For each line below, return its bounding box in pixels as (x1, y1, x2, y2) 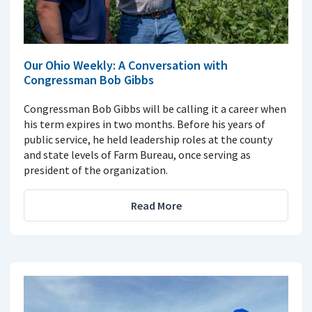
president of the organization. (24, 163, 168, 178)
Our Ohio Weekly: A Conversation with (24, 57, 228, 74)
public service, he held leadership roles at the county (24, 132, 272, 147)
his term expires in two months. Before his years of (24, 117, 265, 132)
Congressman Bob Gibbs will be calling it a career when (24, 102, 286, 116)
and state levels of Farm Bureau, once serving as (24, 148, 251, 162)
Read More (130, 198, 182, 213)
